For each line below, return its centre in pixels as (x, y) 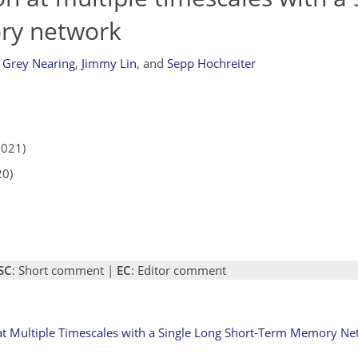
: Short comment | (64, 270)
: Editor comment (179, 270)
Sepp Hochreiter (211, 63)
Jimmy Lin (109, 63)
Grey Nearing (38, 63)
